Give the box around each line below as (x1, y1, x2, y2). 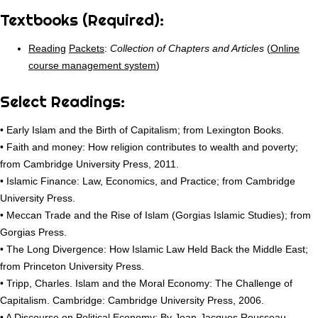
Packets (69, 43, 104, 55)
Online (270, 43, 300, 55)
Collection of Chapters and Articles (110, 43, 264, 55)
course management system (28, 60, 156, 72)
